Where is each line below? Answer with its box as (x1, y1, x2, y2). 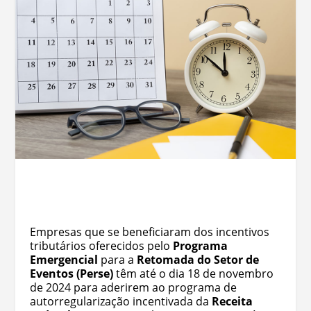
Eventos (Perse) (29, 265, 113, 281)
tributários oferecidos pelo (29, 237, 173, 253)
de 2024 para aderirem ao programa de (29, 279, 237, 295)
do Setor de (196, 251, 259, 267)
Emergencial (29, 251, 98, 267)
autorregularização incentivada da (29, 293, 212, 309)
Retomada (136, 251, 194, 267)
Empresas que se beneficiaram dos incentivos (29, 224, 269, 239)
